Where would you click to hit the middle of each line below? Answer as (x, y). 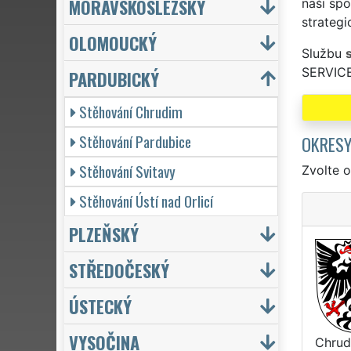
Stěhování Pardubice (135, 141)
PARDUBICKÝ (114, 78)
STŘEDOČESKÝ (119, 270)
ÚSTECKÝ (100, 306)
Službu (323, 53)
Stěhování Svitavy (127, 171)
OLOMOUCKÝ (113, 42)
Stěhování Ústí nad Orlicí (146, 201)
